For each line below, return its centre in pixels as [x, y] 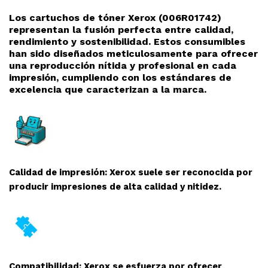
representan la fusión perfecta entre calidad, [121, 30]
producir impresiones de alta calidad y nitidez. [115, 187]
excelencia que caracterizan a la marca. [108, 90]
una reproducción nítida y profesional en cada [123, 66]
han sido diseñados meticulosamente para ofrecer [133, 54]
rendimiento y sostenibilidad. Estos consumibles [127, 42]
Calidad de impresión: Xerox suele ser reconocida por [131, 173]
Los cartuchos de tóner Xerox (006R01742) [115, 18]
